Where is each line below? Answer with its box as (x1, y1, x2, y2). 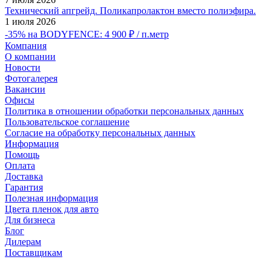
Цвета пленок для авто (5, 203, 99, 214)
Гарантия (5, 181, 43, 192)
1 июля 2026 (5, 16, 56, 27)
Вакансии (5, 83, 45, 94)
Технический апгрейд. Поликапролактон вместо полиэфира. (5, 5, 256, 16)
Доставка (5, 171, 43, 181)
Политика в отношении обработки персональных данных (5, 105, 244, 116)
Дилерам (5, 236, 41, 247)
